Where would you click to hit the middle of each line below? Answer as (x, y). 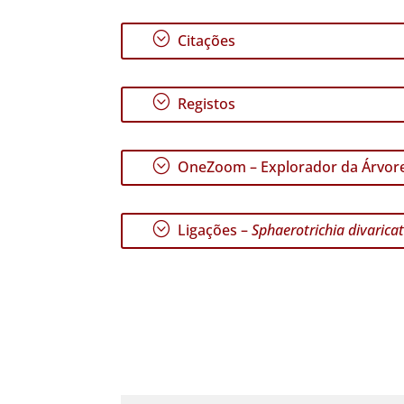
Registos (205, 104)
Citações (205, 41)
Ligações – (213, 230)
